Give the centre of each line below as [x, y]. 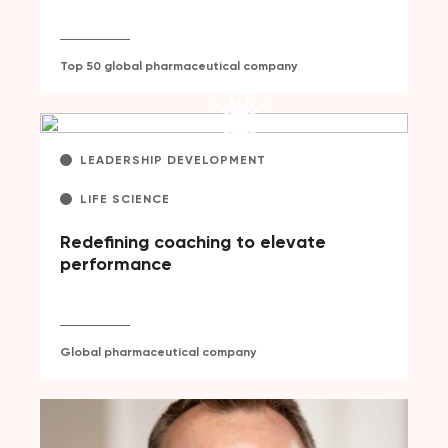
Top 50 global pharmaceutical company [178, 65]
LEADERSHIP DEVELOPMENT [173, 159]
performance [116, 263]
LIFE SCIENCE [125, 198]
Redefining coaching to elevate [193, 241]
